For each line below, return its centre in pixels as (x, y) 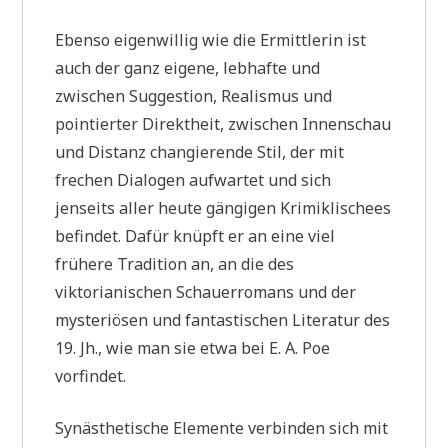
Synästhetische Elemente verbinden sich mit (222, 427)
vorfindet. (91, 375)
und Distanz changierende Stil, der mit (200, 151)
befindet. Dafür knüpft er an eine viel (195, 235)
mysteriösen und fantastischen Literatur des (223, 319)
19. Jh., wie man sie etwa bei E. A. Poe (193, 347)
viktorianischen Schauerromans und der (206, 291)
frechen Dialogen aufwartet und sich (193, 179)
